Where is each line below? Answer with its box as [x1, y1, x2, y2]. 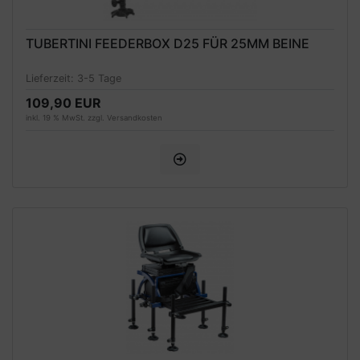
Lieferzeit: [26, 72, 77, 84]
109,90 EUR [26, 94, 101, 111]
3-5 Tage [77, 72, 121, 84]
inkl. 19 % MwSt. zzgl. [26, 112, 107, 122]
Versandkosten [107, 112, 162, 122]
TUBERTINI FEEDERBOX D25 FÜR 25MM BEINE [26, 35, 309, 52]
